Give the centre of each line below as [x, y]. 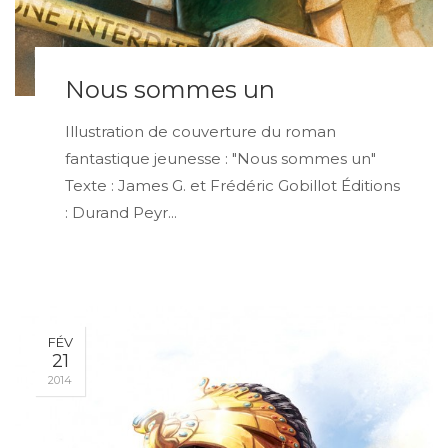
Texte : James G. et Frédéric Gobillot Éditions [232, 185]
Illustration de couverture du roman [200, 131]
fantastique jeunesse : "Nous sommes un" [220, 158]
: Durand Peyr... [121, 212]
